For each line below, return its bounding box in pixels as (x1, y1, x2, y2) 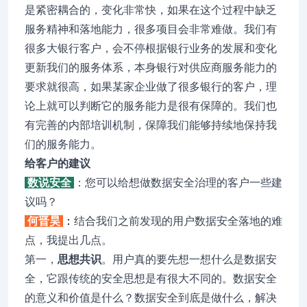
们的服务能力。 (25, 138, 101, 150)
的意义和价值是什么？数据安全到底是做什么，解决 (25, 292, 277, 304)
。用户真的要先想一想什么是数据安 (101, 254, 277, 265)
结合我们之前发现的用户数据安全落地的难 (74, 215, 282, 227)
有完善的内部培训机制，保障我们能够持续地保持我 (25, 119, 277, 131)
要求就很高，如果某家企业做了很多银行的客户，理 (25, 81, 277, 93)
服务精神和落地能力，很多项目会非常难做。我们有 (25, 23, 277, 35)
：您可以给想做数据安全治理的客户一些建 (74, 177, 282, 188)
